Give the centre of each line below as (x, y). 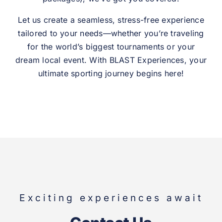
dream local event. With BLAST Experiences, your (111, 60)
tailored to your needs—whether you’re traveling (111, 33)
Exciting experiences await (111, 198)
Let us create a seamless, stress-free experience (111, 20)
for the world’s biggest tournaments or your (111, 47)
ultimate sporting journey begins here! (111, 74)
